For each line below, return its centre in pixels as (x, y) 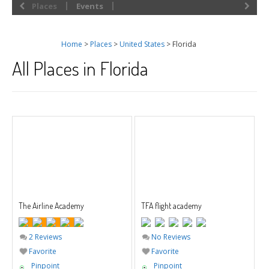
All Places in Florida (80, 68)
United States (142, 44)
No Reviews (170, 237)
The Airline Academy (51, 206)
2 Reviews (44, 237)
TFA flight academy (171, 206)
